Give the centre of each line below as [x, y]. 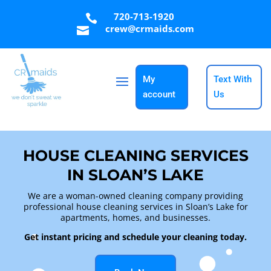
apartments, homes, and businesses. [135, 217]
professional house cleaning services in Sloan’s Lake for [135, 206]
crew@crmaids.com [150, 28]
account [159, 94]
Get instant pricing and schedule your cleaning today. [135, 237]
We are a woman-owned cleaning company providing [135, 195]
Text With [232, 79]
